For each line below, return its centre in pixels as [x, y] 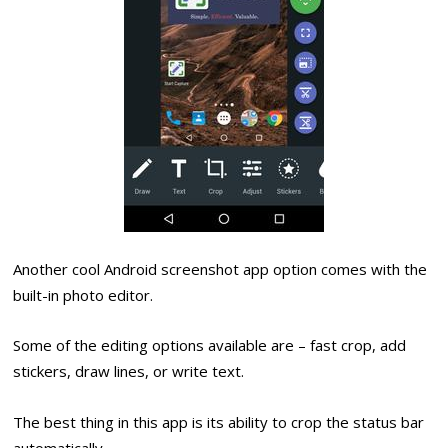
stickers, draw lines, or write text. [129, 371]
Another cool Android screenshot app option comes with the [220, 268]
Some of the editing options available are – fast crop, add [210, 345]
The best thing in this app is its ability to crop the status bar [219, 421]
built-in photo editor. [83, 294]
